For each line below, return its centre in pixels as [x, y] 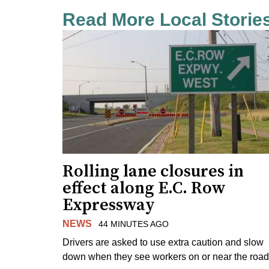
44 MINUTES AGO [133, 224]
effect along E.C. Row [144, 188]
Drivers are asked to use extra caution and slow [163, 242]
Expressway [109, 205]
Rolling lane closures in [153, 171]
